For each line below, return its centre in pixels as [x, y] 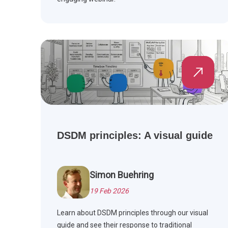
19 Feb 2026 [109, 191]
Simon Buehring [122, 175]
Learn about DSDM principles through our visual [133, 213]
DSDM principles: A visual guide [135, 136]
